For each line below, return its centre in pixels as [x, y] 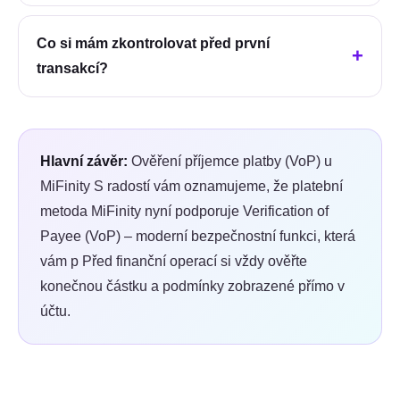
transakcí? [72, 68]
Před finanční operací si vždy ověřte [193, 261]
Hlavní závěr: [84, 161]
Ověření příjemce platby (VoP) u [232, 161]
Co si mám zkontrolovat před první [153, 43]
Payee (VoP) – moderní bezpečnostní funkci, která [198, 236]
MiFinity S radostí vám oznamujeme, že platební [192, 186]
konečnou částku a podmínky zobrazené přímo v [192, 286]
